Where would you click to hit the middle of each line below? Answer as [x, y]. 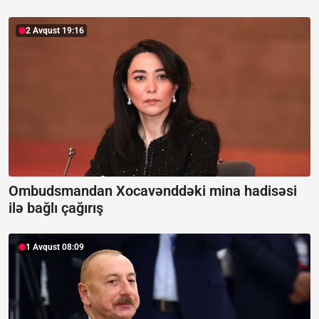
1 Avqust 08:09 [55, 247]
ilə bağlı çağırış [56, 208]
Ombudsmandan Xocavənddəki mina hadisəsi [153, 191]
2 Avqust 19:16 [55, 31]
